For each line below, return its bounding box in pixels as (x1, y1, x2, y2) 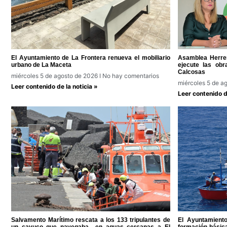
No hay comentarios (101, 72, 159, 80)
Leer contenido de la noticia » (11, 83, 98, 91)
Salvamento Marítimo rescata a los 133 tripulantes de (11, 216, 170, 224)
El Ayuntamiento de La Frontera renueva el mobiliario (11, 54, 170, 62)
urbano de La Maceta (11, 61, 71, 69)
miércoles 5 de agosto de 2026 (11, 72, 99, 80)
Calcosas (177, 68, 205, 76)
